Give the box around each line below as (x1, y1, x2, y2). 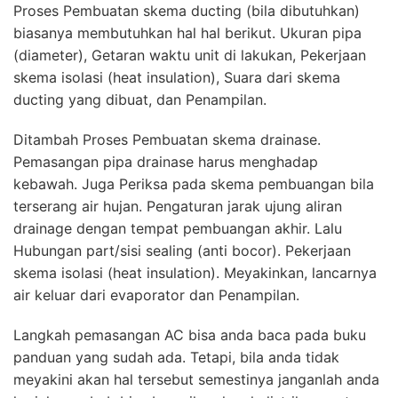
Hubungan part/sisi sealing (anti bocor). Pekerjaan (13, 241, 351, 259)
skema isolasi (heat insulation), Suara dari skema (13, 68, 340, 86)
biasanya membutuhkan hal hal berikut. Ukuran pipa (13, 23, 362, 42)
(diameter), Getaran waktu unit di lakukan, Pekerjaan (13, 45, 366, 64)
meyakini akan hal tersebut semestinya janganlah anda (13, 370, 379, 388)
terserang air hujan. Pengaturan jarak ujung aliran (13, 196, 342, 215)
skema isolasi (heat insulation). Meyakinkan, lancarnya (13, 263, 377, 282)
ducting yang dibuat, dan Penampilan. (13, 90, 267, 108)
